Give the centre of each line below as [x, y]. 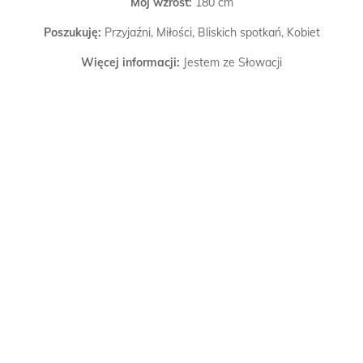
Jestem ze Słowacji [233, 62]
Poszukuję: [74, 32]
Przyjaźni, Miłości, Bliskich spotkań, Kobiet [212, 32]
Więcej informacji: [132, 62]
